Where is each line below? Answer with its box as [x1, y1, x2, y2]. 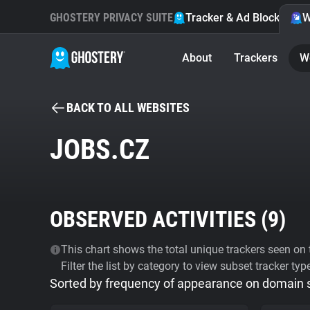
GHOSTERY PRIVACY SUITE [50, 11, 173, 24]
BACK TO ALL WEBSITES [66, 100, 190, 115]
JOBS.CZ [50, 134, 149, 166]
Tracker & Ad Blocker [185, 11, 290, 24]
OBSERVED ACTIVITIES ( [50, 206, 268, 232]
